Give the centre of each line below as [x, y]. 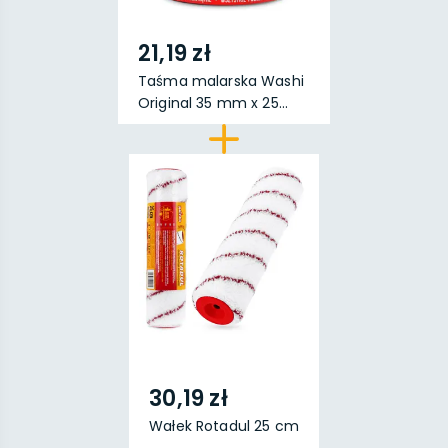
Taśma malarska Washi [221, 81]
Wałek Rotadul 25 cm [224, 426]
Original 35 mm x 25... [213, 103]
